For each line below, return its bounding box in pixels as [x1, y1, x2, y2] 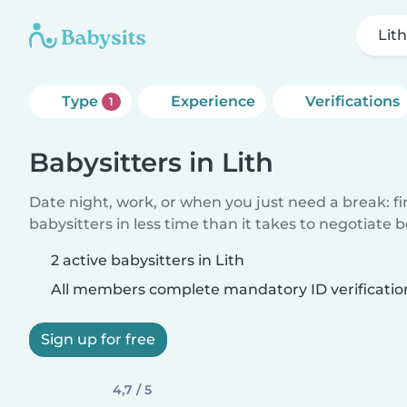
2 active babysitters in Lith [51, 252, 244, 269]
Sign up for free [41, 331, 155, 348]
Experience [170, 93, 255, 110]
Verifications [304, 93, 400, 110]
